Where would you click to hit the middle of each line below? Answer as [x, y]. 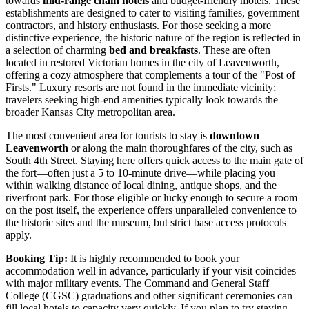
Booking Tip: [37, 259]
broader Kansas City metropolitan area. [90, 112]
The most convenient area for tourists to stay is [108, 136]
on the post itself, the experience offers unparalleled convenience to [151, 210]
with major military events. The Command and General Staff [137, 283]
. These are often [234, 50]
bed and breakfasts [153, 50]
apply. [19, 235]
